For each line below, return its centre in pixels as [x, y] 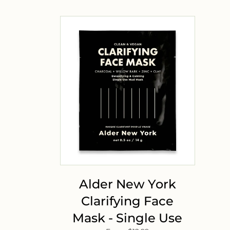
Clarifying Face [128, 201]
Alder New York [127, 184]
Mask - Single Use [128, 218]
